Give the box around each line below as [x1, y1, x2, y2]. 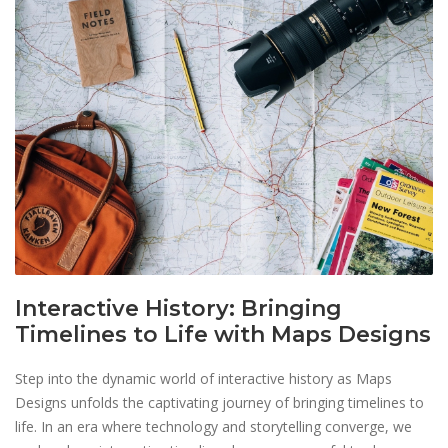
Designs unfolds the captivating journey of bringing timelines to [15, 393, 424, 413]
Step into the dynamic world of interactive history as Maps [15, 369, 392, 389]
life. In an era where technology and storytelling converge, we [15, 417, 412, 437]
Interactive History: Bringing [15, 295, 342, 322]
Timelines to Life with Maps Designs [15, 321, 431, 348]
